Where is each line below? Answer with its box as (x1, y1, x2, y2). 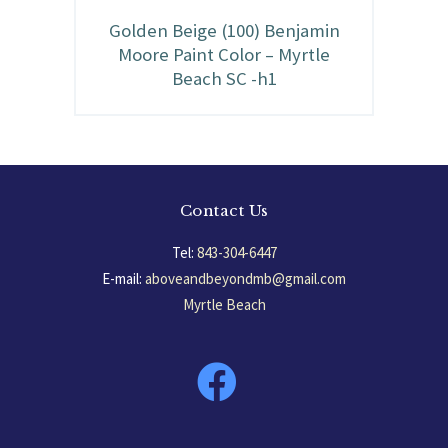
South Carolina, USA (162, 320, 286, 340)
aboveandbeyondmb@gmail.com (145, 268, 346, 288)
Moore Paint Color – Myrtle (118, 43, 330, 67)
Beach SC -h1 (171, 67, 277, 91)
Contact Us (179, 201, 269, 221)
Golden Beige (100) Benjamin (108, 19, 340, 43)
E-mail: (102, 268, 142, 288)
